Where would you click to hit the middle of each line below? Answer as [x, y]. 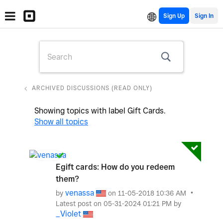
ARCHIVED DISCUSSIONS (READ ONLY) [92, 88]
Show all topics [61, 122]
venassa [80, 193]
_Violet [68, 214]
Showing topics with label [81, 111]
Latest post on [80, 204]
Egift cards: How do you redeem [115, 167]
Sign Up [174, 16]
